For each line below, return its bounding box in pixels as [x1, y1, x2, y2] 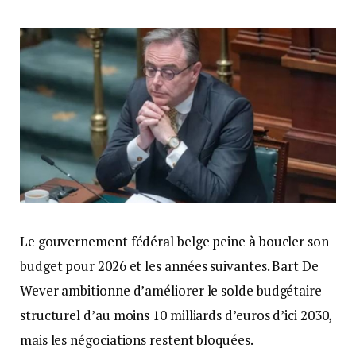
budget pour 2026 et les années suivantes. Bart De [20, 257, 319, 276]
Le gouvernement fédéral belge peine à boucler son [20, 232, 329, 251]
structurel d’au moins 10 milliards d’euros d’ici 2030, [20, 306, 332, 325]
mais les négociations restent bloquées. [20, 331, 253, 350]
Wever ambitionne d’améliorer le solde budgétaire [20, 281, 322, 300]
